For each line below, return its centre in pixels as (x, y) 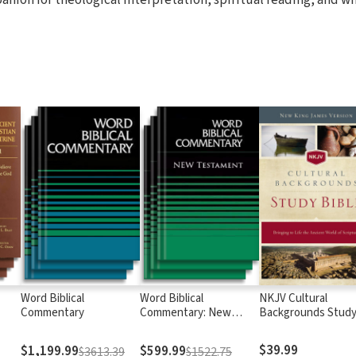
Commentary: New (186, 312)
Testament (167, 327)
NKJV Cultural (293, 298)
